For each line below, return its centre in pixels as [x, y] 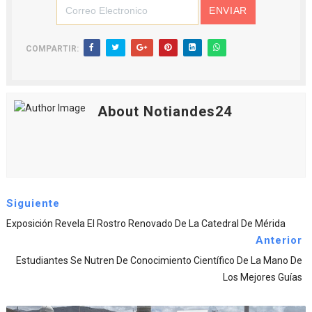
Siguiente [33, 204]
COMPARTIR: [52, 49]
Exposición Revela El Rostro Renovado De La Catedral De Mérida [146, 224]
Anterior [279, 241]
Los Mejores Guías [263, 278]
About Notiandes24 [164, 112]
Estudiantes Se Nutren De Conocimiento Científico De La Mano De [159, 261]
